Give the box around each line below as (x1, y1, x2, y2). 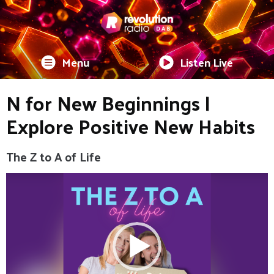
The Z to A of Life (6, 146, 101, 167)
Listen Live (180, 51, 234, 72)
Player (6, 185, 32, 203)
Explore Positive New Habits (6, 108, 255, 144)
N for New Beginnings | (6, 84, 210, 120)
